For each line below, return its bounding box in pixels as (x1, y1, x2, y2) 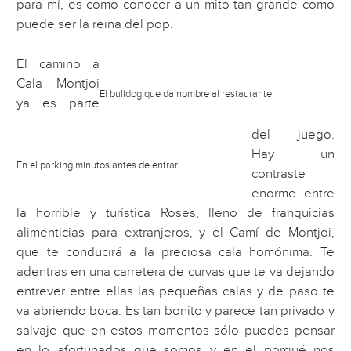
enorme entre (251, 186, 335, 202)
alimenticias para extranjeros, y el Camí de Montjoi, (16, 225, 335, 241)
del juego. (251, 127, 335, 143)
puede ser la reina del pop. (16, 16, 174, 33)
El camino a (16, 56, 100, 72)
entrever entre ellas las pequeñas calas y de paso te (16, 284, 335, 300)
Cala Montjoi (16, 75, 100, 92)
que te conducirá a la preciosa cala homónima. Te (16, 244, 335, 261)
